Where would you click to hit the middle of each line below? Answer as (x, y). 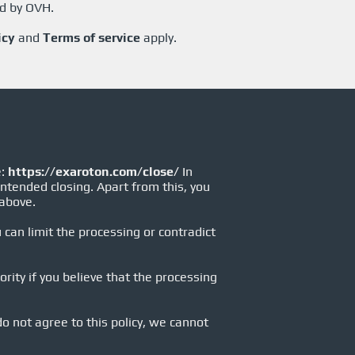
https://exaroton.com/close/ (94, 172)
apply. (158, 38)
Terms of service (92, 38)
